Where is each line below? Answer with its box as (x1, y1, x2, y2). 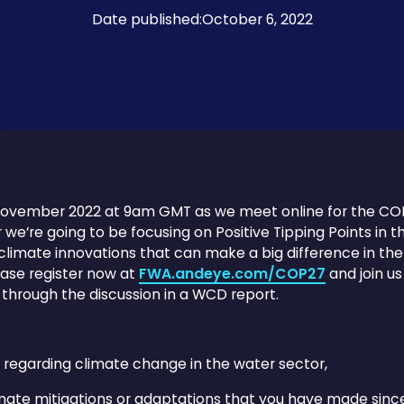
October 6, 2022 (201, 8, 313, 30)
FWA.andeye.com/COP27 (138, 262, 326, 284)
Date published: (91, 8, 202, 30)
